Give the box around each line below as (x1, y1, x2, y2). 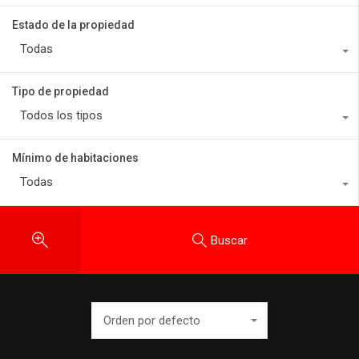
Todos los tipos (20, 108, 103, 123)
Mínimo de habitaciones (12, 151, 139, 165)
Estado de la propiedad (12, 18, 135, 32)
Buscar (210, 232, 248, 248)
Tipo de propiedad (12, 85, 109, 99)
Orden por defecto (103, 313, 200, 329)
